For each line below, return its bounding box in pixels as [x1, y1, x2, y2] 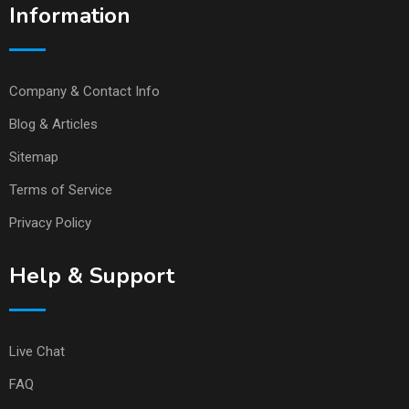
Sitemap [9, 149, 58, 166]
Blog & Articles [9, 116, 98, 133]
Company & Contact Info [9, 83, 160, 100]
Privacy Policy [9, 215, 91, 232]
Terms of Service [9, 182, 112, 199]
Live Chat [9, 343, 65, 361]
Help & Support [9, 261, 174, 291]
